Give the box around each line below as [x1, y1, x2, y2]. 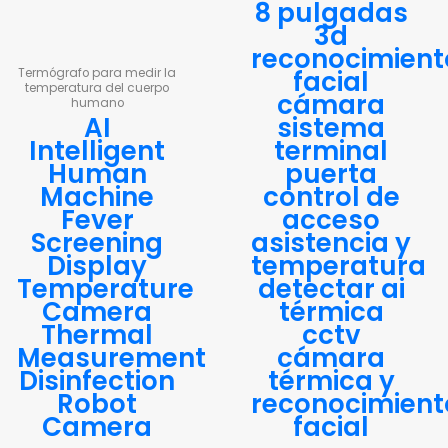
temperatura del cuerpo [25, 80, 169, 97]
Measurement [16, 340, 206, 377]
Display [47, 248, 147, 285]
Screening [31, 225, 163, 262]
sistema [277, 110, 385, 147]
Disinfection [19, 363, 175, 400]
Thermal [41, 317, 153, 354]
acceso [282, 202, 380, 239]
